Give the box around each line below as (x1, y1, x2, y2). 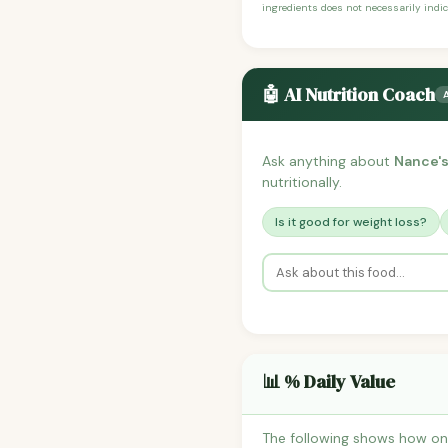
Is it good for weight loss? (275, 214, 427, 231)
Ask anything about (262, 152, 394, 171)
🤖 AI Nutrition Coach (262, 82, 435, 108)
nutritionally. (262, 173, 342, 192)
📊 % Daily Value (262, 369, 395, 395)
